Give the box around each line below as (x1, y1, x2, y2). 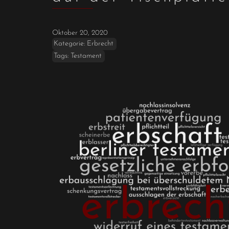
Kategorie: (54, 40, 85, 48)
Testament (71, 52, 102, 60)
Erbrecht (87, 40, 113, 48)
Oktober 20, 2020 (52, 29, 108, 37)
